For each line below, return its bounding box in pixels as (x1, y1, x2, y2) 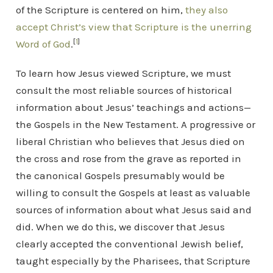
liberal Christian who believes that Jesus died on (15, 135, 245, 147)
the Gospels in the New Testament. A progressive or (15, 118, 255, 130)
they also (185, 3, 228, 16)
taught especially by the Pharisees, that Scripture (15, 254, 250, 267)
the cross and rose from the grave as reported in (15, 152, 241, 165)
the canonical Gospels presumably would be (15, 169, 225, 182)
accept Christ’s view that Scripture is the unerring (15, 20, 252, 33)
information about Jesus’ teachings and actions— (15, 101, 251, 113)
